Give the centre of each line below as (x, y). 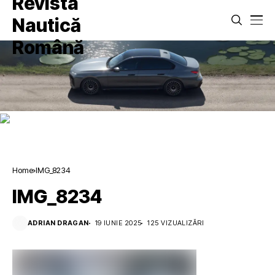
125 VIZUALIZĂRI (176, 223)
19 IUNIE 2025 (118, 223)
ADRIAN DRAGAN (58, 223)
